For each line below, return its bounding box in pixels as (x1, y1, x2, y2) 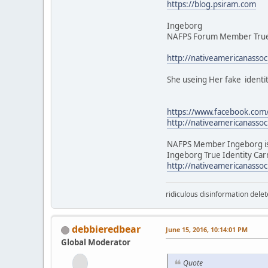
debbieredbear (72, 222, 141, 236)
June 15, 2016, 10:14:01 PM (166, 224, 248, 234)
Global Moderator (61, 236, 130, 248)
